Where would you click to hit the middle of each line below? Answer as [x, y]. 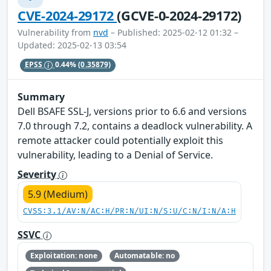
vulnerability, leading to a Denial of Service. [115, 155]
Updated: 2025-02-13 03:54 [72, 45]
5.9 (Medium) [58, 194]
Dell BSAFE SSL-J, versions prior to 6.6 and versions [132, 111]
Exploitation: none [64, 256]
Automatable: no [145, 256]
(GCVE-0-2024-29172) [179, 15]
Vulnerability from [55, 32]
